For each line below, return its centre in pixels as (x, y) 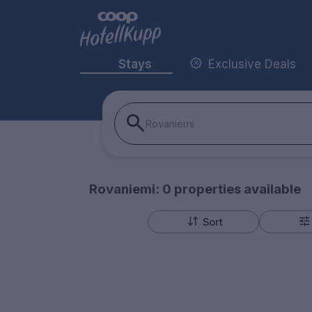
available (271, 189)
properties (206, 189)
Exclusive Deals (252, 64)
